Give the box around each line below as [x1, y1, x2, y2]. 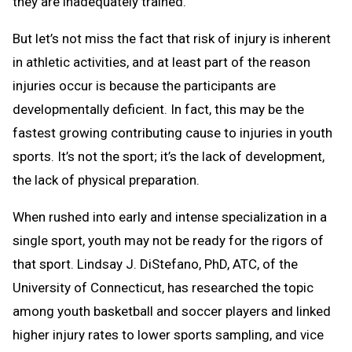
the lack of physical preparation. [13, 171, 200, 188]
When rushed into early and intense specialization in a [13, 208, 327, 225]
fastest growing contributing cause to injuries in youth [13, 124, 332, 141]
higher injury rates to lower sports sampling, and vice [13, 326, 324, 343]
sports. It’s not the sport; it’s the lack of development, [13, 148, 324, 164]
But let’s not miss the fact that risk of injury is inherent [13, 30, 331, 46]
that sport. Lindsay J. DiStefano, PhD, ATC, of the [13, 255, 298, 272]
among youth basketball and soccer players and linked [13, 302, 331, 319]
